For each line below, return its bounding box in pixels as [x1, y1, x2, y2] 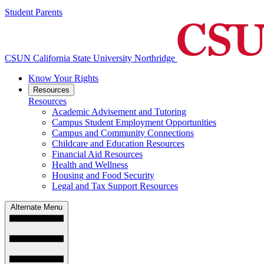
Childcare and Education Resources [52, 138, 184, 149]
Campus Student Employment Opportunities [52, 117, 216, 128]
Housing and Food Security [52, 170, 154, 181]
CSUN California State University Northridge [5, 53, 175, 64]
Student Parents [5, 7, 62, 18]
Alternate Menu [11, 203, 62, 212]
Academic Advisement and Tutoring [52, 107, 186, 117]
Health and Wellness [52, 160, 128, 170]
